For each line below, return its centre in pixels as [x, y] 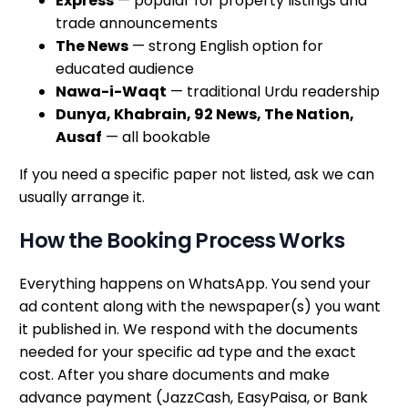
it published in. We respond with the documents [189, 330]
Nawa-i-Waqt [112, 92]
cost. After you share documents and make [175, 375]
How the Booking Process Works [182, 241]
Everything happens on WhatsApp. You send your [195, 284]
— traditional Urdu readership [274, 92]
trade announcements [137, 24]
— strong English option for [226, 46]
